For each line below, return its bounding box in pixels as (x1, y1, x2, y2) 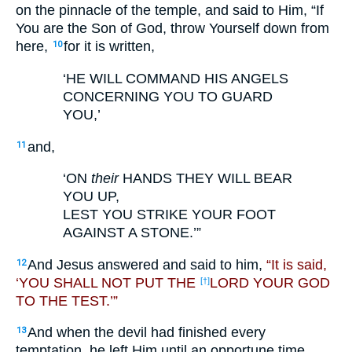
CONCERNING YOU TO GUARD (63, 88, 273, 104)
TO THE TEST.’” (16, 292, 118, 309)
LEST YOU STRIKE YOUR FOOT (63, 207, 276, 223)
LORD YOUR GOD (210, 274, 330, 291)
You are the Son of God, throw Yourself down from (16, 20, 329, 37)
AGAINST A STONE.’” (63, 225, 201, 241)
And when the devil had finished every (27, 324, 266, 341)
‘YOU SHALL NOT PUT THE (16, 274, 200, 291)
